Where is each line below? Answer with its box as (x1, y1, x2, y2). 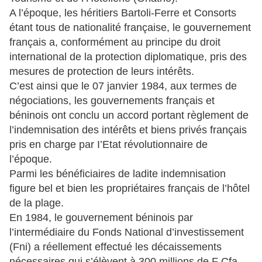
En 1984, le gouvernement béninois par (9, 212, 193, 224)
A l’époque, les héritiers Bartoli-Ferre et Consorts (9, 7, 236, 19)
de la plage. (9, 197, 64, 209)
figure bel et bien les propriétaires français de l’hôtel (9, 182, 250, 195)
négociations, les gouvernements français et (9, 95, 215, 107)
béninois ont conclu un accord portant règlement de (9, 109, 249, 122)
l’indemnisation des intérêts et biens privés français (9, 124, 247, 136)
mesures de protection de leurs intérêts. (9, 65, 194, 78)
